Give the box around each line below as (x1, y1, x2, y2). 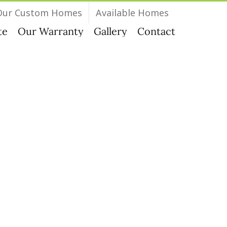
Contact (137, 25, 175, 37)
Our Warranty (18, 25, 84, 37)
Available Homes (96, 7, 169, 19)
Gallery (94, 25, 127, 37)
